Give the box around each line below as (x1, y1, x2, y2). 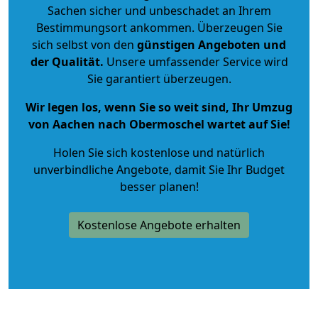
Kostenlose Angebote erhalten (77, 216, 241, 233)
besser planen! (119, 178, 199, 194)
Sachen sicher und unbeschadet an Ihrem (47, 2, 271, 18)
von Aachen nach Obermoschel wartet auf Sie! (28, 116, 290, 132)
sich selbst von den (32, 36, 134, 53)
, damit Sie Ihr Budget (169, 161, 285, 177)
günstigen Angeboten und (134, 36, 286, 53)
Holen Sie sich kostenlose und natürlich (53, 144, 265, 160)
